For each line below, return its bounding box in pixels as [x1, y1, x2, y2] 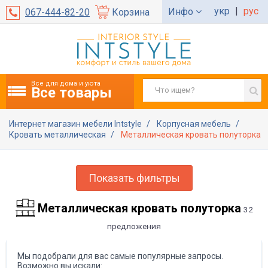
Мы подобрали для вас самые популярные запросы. [17, 251, 223, 261]
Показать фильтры [88, 171, 180, 184]
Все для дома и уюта [31, 79, 100, 87]
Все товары [31, 84, 112, 101]
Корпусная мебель [157, 118, 233, 129]
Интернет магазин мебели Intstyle [9, 118, 144, 129]
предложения [107, 221, 161, 231]
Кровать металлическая [9, 129, 108, 139]
